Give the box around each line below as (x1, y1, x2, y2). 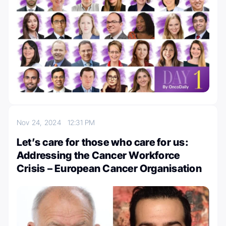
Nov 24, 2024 (17, 118, 68, 127)
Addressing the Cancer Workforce (17, 149, 180, 161)
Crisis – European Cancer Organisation (17, 162, 202, 175)
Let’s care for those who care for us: (17, 136, 189, 148)
